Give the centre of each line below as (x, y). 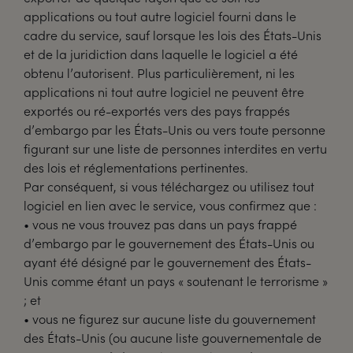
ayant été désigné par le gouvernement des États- (167, 262)
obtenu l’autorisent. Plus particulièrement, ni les (159, 73)
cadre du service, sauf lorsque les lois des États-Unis (173, 35)
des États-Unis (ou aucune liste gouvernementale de (173, 338)
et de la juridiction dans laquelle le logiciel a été (161, 54)
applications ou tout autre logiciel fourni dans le (160, 16)
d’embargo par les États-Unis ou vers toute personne (175, 130)
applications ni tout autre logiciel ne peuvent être (164, 92)
